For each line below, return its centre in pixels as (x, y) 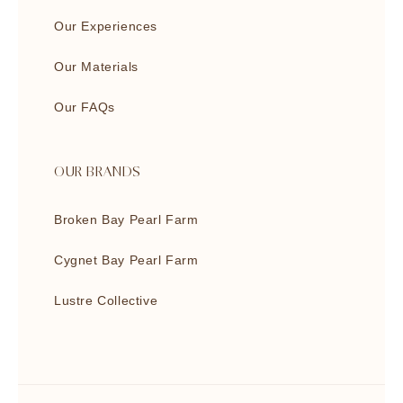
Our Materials (96, 67)
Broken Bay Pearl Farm (126, 219)
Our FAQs (85, 107)
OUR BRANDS (98, 173)
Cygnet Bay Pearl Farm (126, 260)
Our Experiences (106, 26)
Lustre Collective (106, 300)
